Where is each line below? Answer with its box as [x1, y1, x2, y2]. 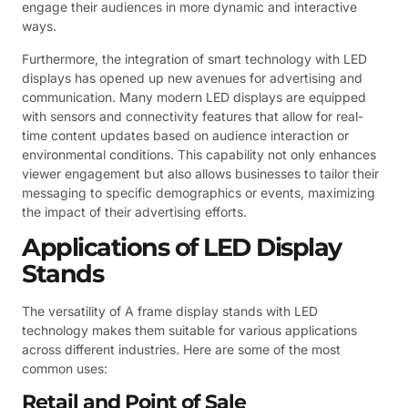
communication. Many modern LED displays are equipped [22, 88, 366, 105]
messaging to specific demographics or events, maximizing [22, 184, 375, 200]
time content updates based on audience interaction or [22, 127, 349, 143]
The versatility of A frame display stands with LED [22, 303, 318, 320]
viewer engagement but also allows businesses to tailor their [22, 165, 379, 181]
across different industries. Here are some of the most [22, 342, 341, 358]
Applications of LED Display [22, 232, 342, 263]
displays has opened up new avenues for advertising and [22, 69, 362, 86]
